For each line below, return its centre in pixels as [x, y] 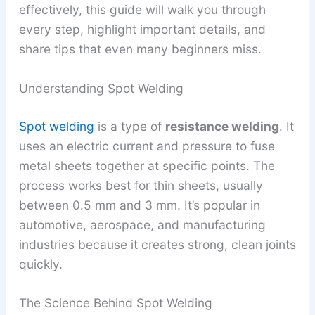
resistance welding [222, 126]
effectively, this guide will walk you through [142, 10]
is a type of [129, 126]
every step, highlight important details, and [142, 30]
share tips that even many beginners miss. [140, 49]
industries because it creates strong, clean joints [157, 244]
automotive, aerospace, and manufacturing [142, 224]
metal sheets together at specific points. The [147, 165]
